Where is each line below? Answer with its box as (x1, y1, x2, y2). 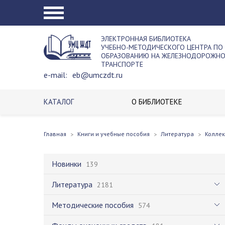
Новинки (52, 159, 81, 169)
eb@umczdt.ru (72, 70, 123, 80)
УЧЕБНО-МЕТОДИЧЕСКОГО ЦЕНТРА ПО (101, 43, 223, 52)
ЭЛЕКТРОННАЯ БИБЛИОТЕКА (101, 34, 191, 43)
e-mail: (44, 70, 67, 80)
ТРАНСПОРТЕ (101, 60, 143, 69)
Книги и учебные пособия (77, 130, 150, 138)
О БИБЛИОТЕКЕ (132, 97, 183, 106)
